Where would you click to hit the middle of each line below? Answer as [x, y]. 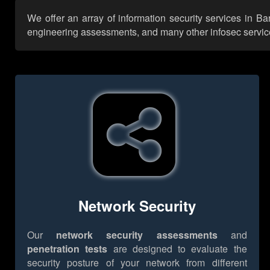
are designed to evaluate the [177, 248]
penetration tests [67, 248]
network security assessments [137, 234]
